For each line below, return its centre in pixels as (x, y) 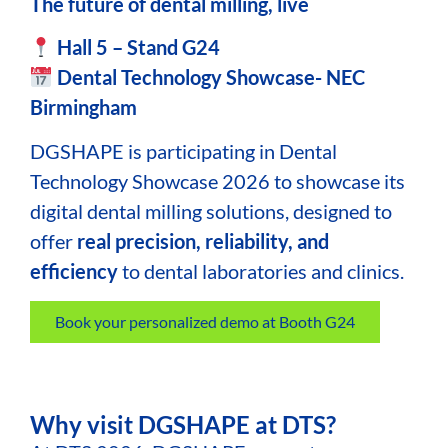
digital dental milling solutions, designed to (211, 211)
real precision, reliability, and (203, 241)
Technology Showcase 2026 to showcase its (217, 181)
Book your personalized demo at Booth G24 (205, 321)
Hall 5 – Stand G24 (138, 46)
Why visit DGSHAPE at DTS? (183, 424)
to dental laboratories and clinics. (261, 271)
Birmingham (83, 106)
